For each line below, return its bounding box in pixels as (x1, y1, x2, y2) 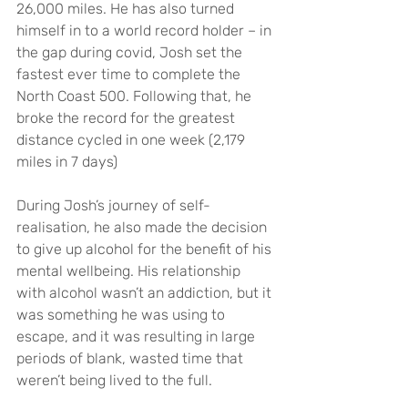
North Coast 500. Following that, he (16, 87, 255, 105)
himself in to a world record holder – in (16, 21, 275, 39)
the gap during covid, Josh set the (16, 43, 246, 61)
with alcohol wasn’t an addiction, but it (16, 283, 275, 301)
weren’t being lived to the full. (16, 371, 212, 389)
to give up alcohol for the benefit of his (16, 240, 275, 258)
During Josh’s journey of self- (16, 196, 210, 214)
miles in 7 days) (16, 152, 128, 170)
